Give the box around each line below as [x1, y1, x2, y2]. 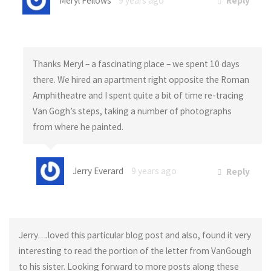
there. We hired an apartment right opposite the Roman [32, 73, 249, 85]
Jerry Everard [73, 165, 124, 177]
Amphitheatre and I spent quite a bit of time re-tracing [32, 89, 244, 101]
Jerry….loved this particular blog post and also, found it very [18, 229, 251, 241]
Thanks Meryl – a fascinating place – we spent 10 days [32, 57, 240, 70]
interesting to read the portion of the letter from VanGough [18, 244, 252, 256]
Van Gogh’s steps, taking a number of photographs [32, 105, 232, 117]
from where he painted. [32, 120, 123, 132]
